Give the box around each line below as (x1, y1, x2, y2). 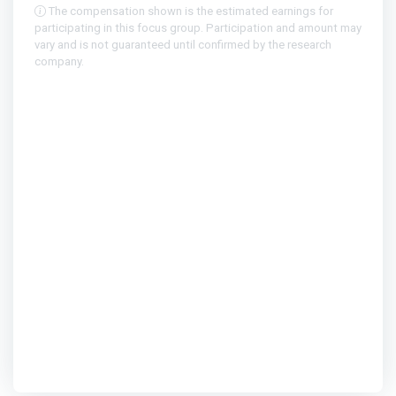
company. (34, 55, 84, 69)
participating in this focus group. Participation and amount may (34, 21, 362, 35)
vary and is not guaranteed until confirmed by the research (34, 38, 331, 52)
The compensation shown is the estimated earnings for (46, 4, 333, 19)
